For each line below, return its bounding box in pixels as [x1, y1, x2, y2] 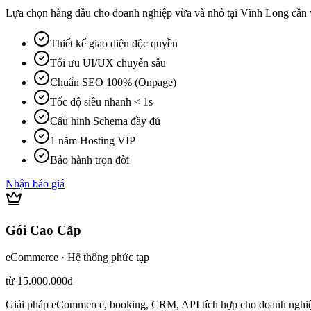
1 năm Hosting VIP [50, 135, 135, 147]
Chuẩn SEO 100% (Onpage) [50, 76, 176, 89]
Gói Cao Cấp [6, 223, 81, 238]
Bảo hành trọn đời [50, 154, 129, 167]
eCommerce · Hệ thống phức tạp [6, 251, 149, 263]
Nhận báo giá [6, 178, 65, 190]
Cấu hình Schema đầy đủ [50, 115, 160, 128]
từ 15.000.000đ [6, 274, 73, 287]
